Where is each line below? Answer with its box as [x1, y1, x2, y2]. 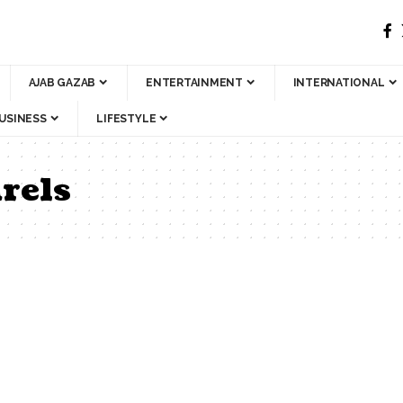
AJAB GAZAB [28, 76, 96, 89]
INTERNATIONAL [292, 76, 385, 89]
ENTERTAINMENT [146, 76, 243, 89]
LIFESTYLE [96, 112, 157, 125]
